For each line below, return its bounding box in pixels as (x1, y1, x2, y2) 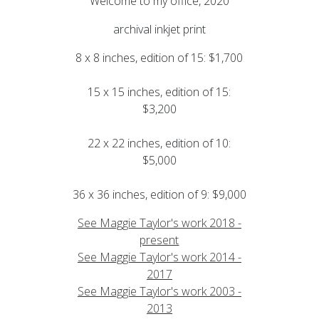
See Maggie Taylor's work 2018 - (77, 214, 241, 231)
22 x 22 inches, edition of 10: (88, 135, 231, 151)
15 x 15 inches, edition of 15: (88, 83, 231, 100)
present (140, 231, 179, 248)
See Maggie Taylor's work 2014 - (77, 249, 241, 265)
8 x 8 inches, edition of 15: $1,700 (75, 49, 244, 66)
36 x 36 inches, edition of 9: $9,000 (72, 186, 246, 202)
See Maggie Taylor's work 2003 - (77, 283, 241, 299)
